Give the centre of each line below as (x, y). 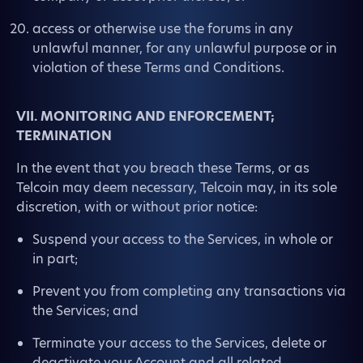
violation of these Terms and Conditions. (158, 68)
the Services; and (85, 311)
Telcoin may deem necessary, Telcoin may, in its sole (177, 188)
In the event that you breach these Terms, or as (163, 168)
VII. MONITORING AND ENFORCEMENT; (145, 116)
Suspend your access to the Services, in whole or (183, 239)
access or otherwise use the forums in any (163, 29)
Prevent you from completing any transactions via (189, 291)
